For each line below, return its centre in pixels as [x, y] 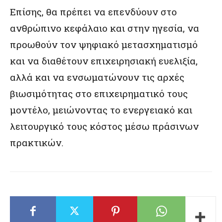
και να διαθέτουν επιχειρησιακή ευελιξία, [104, 60]
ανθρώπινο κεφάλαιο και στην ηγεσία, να [105, 28]
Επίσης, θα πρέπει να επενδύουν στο [93, 11]
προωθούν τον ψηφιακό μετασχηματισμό [104, 44]
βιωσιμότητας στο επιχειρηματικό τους [99, 93]
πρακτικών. [37, 142]
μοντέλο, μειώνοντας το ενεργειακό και [101, 110]
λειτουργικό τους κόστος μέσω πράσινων [104, 126]
